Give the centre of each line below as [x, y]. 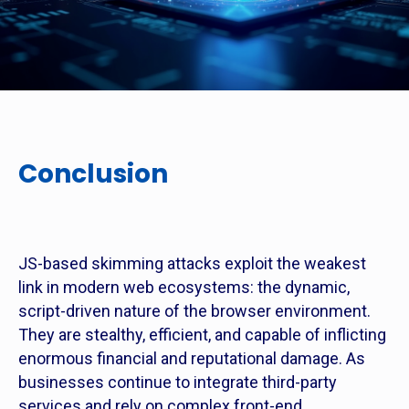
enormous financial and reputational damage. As [192, 359]
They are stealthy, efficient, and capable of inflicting [202, 335]
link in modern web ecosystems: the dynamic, [184, 288]
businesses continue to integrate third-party [178, 383]
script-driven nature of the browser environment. [194, 311]
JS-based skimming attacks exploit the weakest [192, 264]
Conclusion [93, 174]
